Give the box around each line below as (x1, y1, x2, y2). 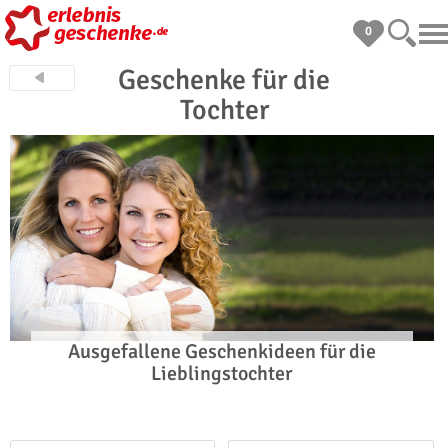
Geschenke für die (118, 63, 330, 97)
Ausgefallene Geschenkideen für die (67, 339, 376, 364)
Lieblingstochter (151, 361, 293, 386)
